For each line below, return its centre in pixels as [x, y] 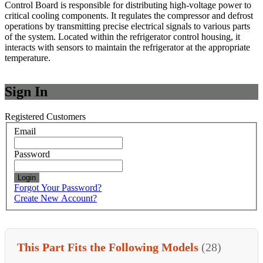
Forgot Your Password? [58, 188]
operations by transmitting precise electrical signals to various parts [127, 26]
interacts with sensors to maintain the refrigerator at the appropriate [127, 47]
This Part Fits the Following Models [109, 247]
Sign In [26, 91]
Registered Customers [45, 116]
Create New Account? [55, 198]
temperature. [28, 58]
